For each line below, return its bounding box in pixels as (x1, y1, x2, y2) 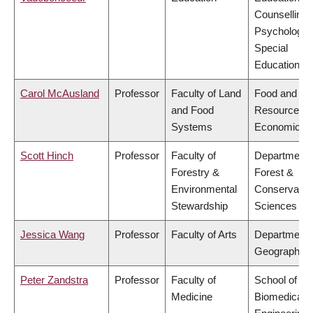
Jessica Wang (20, 228, 85, 241)
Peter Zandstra (20, 274, 88, 286)
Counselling (254, 8, 307, 21)
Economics (254, 121, 306, 133)
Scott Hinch (20, 150, 73, 162)
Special (254, 42, 288, 54)
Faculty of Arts (171, 228, 237, 241)
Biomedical (254, 291, 305, 303)
